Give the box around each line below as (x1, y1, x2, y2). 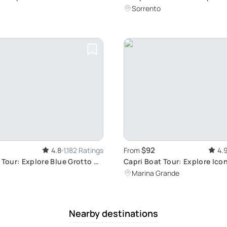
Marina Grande (132, 168, 179, 178)
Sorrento (132, 4, 161, 14)
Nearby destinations (69, 207, 158, 220)
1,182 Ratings (63, 145, 103, 156)
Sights (124, 167, 148, 177)
